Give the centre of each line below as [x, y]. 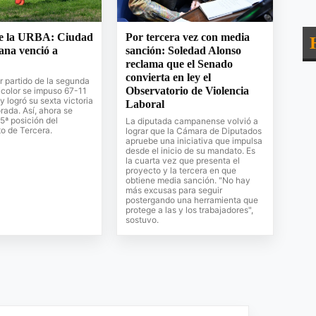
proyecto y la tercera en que [181, 170]
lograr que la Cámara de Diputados [194, 130]
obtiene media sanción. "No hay [188, 180]
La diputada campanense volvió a [192, 121]
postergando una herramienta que [192, 200]
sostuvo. [142, 219]
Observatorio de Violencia [188, 90]
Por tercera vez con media [188, 37]
